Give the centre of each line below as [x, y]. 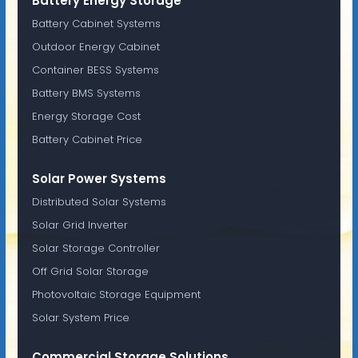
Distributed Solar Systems [99, 201]
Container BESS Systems [95, 70]
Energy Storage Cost [86, 116]
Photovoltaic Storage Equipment [116, 294]
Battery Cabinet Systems [96, 23]
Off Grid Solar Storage [90, 271]
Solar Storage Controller [95, 248]
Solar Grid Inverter [80, 225]
